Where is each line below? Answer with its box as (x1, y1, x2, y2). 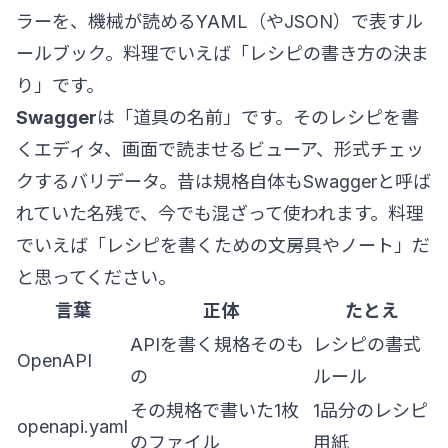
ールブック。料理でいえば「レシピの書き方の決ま (16, 42, 429, 64)
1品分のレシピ (313, 399, 428, 421)
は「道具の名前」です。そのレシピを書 (97, 106, 419, 128)
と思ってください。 (16, 266, 176, 288)
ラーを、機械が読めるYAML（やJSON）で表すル (16, 10, 423, 32)
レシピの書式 (313, 333, 421, 355)
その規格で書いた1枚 (130, 399, 299, 421)
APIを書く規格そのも (130, 333, 304, 355)
